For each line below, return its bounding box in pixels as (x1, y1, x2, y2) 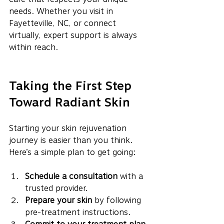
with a (117, 171, 145, 181)
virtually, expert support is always (9, 30, 139, 40)
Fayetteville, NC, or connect (9, 18, 118, 28)
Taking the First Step (9, 78, 135, 93)
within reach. (9, 42, 58, 52)
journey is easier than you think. (9, 135, 135, 145)
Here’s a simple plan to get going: (9, 147, 136, 157)
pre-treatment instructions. (25, 207, 130, 217)
